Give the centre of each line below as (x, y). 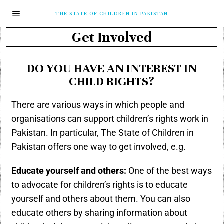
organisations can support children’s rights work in (110, 119)
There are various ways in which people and (98, 105)
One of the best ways (170, 171)
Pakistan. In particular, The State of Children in (103, 133)
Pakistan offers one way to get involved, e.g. (99, 147)
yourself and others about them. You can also (101, 199)
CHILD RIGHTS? (112, 81)
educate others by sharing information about (100, 213)
